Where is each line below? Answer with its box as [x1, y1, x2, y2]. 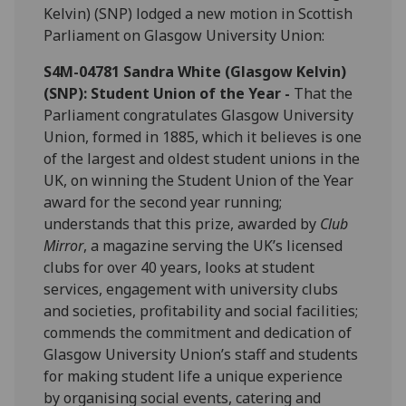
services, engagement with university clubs [43, 279, 339, 300]
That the [294, 83, 353, 104]
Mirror [43, 236, 84, 256]
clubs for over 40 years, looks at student [43, 257, 315, 278]
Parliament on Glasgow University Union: [43, 25, 325, 46]
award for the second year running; [43, 192, 283, 213]
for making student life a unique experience [43, 366, 343, 387]
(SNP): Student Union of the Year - [43, 83, 295, 104]
